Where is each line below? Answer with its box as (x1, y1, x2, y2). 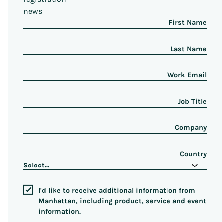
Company (175, 123, 207, 132)
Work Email (167, 71, 207, 79)
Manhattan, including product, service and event (38, 197, 206, 205)
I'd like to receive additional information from (38, 186, 195, 195)
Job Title (178, 97, 207, 106)
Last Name (170, 45, 207, 53)
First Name (168, 18, 207, 27)
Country (180, 150, 207, 158)
